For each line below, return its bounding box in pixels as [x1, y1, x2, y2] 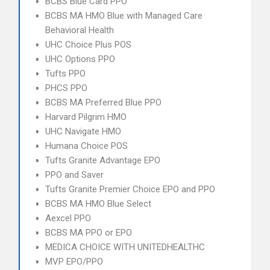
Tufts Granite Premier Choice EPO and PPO [45, 184, 215, 195]
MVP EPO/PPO [45, 256, 103, 267]
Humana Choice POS [45, 140, 128, 151]
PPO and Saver [45, 169, 104, 180]
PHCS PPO [45, 83, 87, 93]
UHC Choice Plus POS [45, 39, 131, 50]
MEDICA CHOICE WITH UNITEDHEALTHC [45, 242, 205, 253]
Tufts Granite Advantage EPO [45, 155, 160, 166]
